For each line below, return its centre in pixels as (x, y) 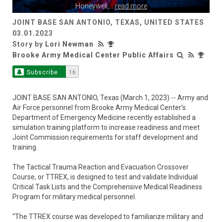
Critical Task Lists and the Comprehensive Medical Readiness (107, 187)
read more (131, 6)
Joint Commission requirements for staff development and (105, 138)
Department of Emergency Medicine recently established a (104, 118)
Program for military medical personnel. (74, 197)
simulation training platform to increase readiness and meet (106, 128)
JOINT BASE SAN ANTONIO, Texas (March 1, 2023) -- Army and (110, 98)
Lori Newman (69, 44)
